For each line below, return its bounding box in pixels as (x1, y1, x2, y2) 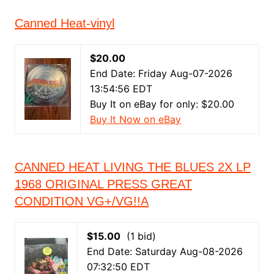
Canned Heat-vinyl (14, 17, 114, 31)
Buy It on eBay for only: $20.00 (89, 98, 234, 111)
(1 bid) (120, 230, 156, 243)
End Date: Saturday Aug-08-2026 (86, 245, 243, 258)
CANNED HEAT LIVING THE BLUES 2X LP (14, 160, 251, 174)
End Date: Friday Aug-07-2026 (89, 67, 232, 80)
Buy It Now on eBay (89, 113, 181, 126)
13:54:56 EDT (89, 83, 152, 95)
